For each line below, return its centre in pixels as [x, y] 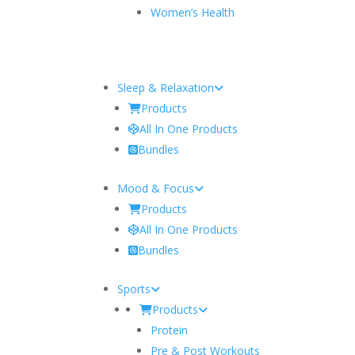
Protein [170, 330]
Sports [134, 288]
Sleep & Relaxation [166, 87]
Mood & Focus [156, 188]
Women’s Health [193, 12]
